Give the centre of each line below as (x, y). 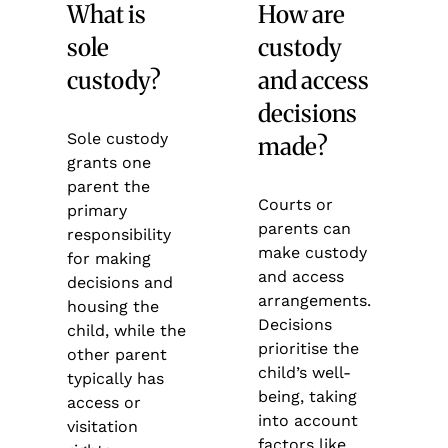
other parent (117, 354)
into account (307, 420)
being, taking (307, 396)
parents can (304, 228)
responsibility (119, 234)
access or (104, 402)
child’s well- (304, 372)
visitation (103, 426)
